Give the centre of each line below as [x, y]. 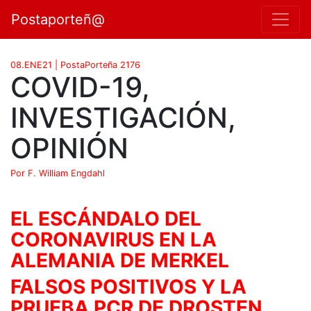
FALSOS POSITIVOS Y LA [128, 287]
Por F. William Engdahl [58, 173]
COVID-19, [80, 87]
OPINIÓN [69, 148]
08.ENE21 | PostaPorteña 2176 [75, 65]
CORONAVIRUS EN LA [114, 239]
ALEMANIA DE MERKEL [120, 260]
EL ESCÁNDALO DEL [106, 219]
